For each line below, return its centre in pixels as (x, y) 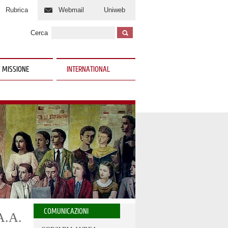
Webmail (71, 10)
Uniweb (114, 10)
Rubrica (17, 10)
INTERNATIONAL (88, 70)
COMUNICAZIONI (66, 212)
